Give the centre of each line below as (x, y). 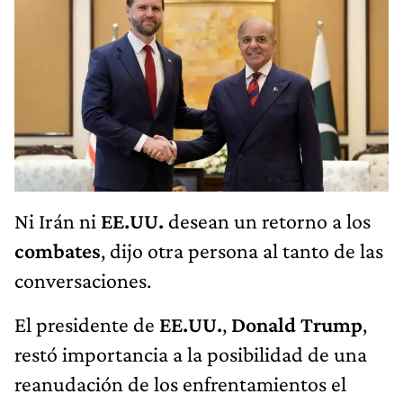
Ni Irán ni (58, 220)
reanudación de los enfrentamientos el (180, 383)
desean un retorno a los (267, 220)
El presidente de (87, 324)
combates (58, 250)
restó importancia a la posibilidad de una (191, 354)
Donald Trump (297, 324)
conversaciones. (83, 280)
